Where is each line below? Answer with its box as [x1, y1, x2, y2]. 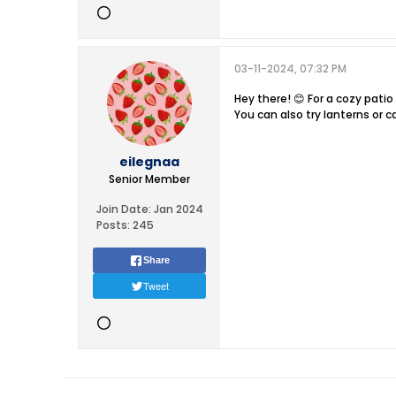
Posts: [95, 217, 130, 232]
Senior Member [109, 171, 190, 187]
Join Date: [95, 202, 151, 217]
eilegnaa [119, 153, 179, 171]
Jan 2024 [153, 202, 203, 217]
